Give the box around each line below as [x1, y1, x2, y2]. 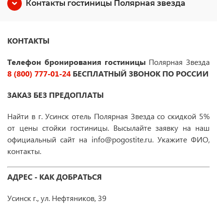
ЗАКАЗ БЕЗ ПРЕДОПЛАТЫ [7, 90, 104, 100]
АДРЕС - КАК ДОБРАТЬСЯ [7, 171, 113, 182]
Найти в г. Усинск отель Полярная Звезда [7, 111, 157, 121]
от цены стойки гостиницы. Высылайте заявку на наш [7, 123, 210, 133]
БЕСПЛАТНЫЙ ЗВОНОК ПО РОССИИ [71, 68, 209, 78]
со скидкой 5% [157, 111, 210, 121]
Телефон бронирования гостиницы [7, 57, 149, 67]
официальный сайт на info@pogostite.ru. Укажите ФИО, [7, 134, 210, 144]
